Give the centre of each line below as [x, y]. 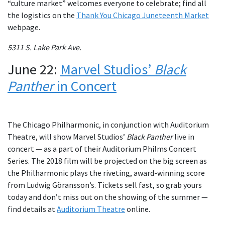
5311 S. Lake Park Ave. [44, 47]
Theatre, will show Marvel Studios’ [67, 136]
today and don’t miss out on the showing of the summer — [108, 197]
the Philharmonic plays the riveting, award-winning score [106, 173]
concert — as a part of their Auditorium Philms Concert [102, 148]
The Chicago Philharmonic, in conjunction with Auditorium [108, 124]
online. [138, 209]
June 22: [34, 69]
